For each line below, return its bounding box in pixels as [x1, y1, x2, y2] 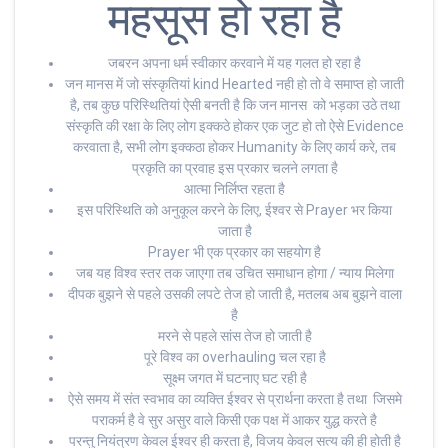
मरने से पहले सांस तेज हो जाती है [157, 328, 312, 345]
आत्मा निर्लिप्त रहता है [184, 181, 285, 198]
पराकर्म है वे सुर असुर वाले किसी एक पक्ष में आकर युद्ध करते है [92, 412, 377, 429]
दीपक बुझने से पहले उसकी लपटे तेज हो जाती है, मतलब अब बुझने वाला [67, 286, 402, 303]
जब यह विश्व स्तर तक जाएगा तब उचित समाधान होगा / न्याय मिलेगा [75, 265, 394, 282]
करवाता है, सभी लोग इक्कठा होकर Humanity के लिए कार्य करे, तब [73, 139, 396, 156]
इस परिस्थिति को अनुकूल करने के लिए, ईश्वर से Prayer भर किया [77, 202, 392, 219]
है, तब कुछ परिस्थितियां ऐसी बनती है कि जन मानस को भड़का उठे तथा [69, 97, 400, 114]
